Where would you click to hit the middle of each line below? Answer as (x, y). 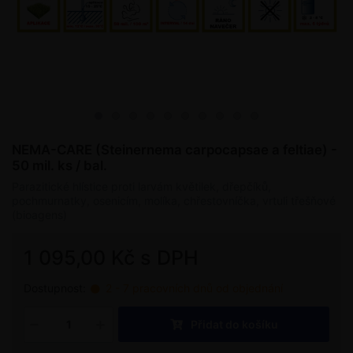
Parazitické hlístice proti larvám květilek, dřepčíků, (141, 187)
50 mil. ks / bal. (59, 165)
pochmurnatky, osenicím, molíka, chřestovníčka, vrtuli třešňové (174, 201)
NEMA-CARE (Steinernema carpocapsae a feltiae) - (175, 149)
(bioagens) (39, 215)
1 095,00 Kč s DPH (111, 258)
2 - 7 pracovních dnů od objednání (192, 288)
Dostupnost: (55, 288)
